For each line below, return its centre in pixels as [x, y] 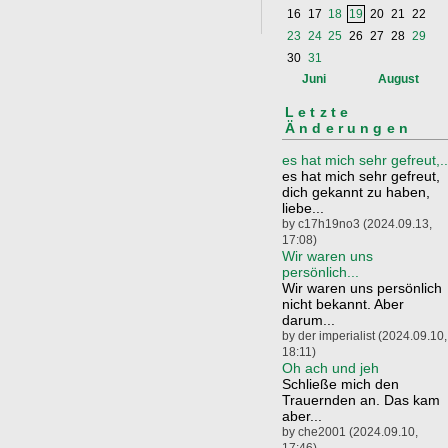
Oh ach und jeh [330, 367]
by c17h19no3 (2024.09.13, [357, 223]
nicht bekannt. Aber [343, 303]
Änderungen [348, 128]
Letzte [319, 112]
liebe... [303, 207]
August [398, 79]
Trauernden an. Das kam [361, 399]
